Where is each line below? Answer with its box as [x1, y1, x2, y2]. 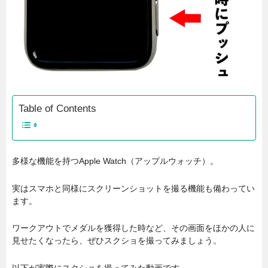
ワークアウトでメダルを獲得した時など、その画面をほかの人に [12, 223, 255, 233]
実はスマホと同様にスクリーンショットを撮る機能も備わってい [12, 183, 255, 193]
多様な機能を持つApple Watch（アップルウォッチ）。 [12, 156, 218, 166]
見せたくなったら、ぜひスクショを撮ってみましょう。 [12, 236, 221, 246]
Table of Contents [19, 102, 96, 114]
